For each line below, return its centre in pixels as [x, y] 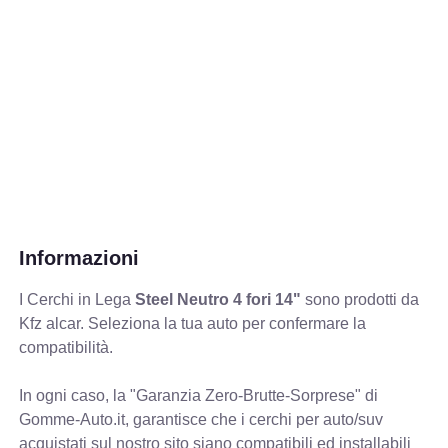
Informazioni [79, 257]
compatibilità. [66, 347]
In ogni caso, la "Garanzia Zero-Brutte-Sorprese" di [199, 395]
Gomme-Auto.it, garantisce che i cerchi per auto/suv [201, 419]
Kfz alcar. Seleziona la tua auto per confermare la [193, 323]
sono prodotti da [360, 299]
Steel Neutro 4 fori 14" [218, 299]
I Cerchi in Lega [77, 299]
